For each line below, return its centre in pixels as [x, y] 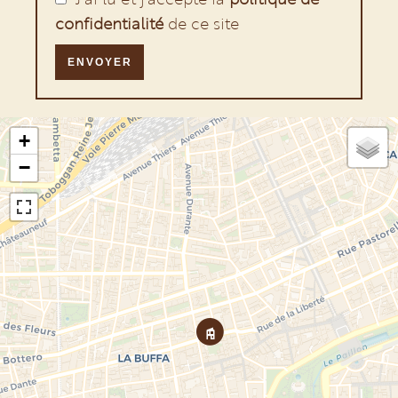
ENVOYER [99, 62]
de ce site [201, 23]
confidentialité [109, 23]
